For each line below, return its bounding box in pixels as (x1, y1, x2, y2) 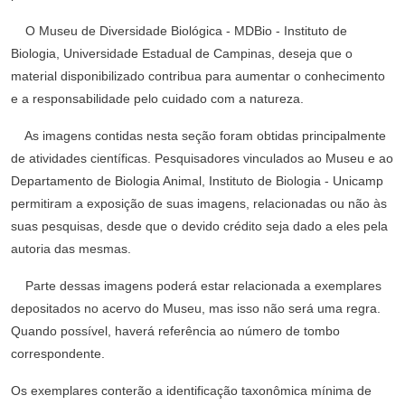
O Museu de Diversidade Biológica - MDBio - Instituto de (11, 24, 347, 38)
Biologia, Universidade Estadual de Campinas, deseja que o (11, 46, 353, 61)
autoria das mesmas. (11, 241, 131, 256)
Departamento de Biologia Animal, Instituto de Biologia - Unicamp (11, 174, 383, 188)
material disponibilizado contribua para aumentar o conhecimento (11, 69, 385, 83)
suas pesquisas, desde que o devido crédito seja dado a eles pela (11, 219, 388, 233)
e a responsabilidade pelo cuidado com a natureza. (11, 91, 304, 106)
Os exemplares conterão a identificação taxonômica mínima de (11, 383, 372, 398)
